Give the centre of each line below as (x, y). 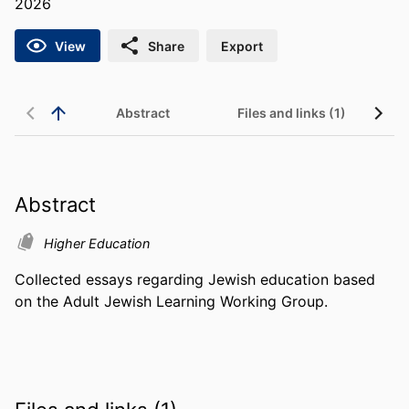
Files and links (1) (292, 113)
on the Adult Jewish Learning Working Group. (171, 301)
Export (242, 46)
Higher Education (97, 243)
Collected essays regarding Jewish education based (195, 279)
